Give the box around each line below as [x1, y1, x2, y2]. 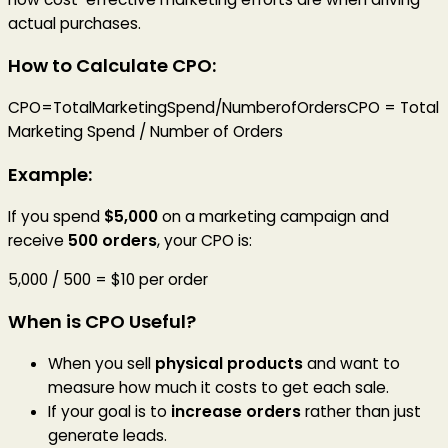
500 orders [68, 229, 157, 251]
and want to [303, 353, 400, 375]
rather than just [301, 401, 421, 423]
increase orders [171, 401, 301, 423]
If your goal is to [48, 401, 171, 423]
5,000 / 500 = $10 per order [8, 269, 208, 291]
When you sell [48, 353, 155, 375]
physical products [155, 353, 303, 375]
